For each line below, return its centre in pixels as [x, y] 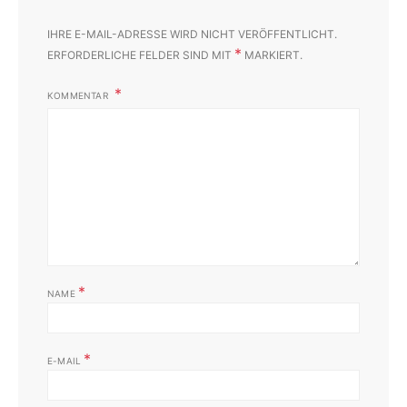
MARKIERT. [272, 55]
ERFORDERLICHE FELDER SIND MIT [141, 55]
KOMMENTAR [79, 95]
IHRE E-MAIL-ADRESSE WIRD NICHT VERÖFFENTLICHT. [192, 34]
